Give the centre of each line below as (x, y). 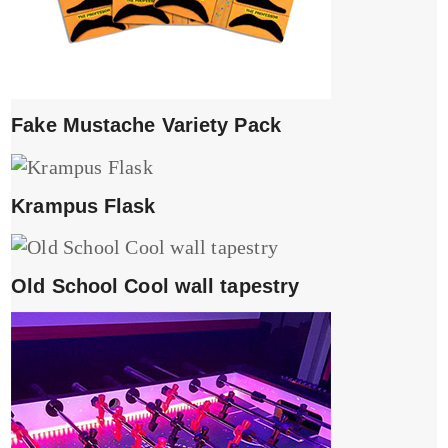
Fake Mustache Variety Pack (146, 125)
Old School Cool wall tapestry (155, 286)
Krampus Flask (83, 205)
